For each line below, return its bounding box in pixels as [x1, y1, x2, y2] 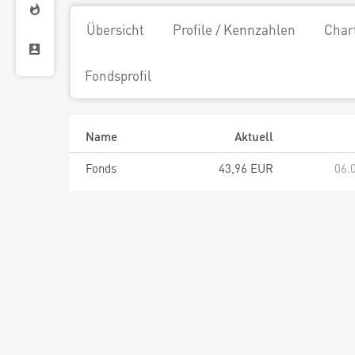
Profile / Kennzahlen [173, 21, 296, 38]
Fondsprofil [85, 67, 151, 84]
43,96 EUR [219, 160, 273, 176]
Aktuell [235, 128, 273, 144]
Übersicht [86, 21, 144, 38]
